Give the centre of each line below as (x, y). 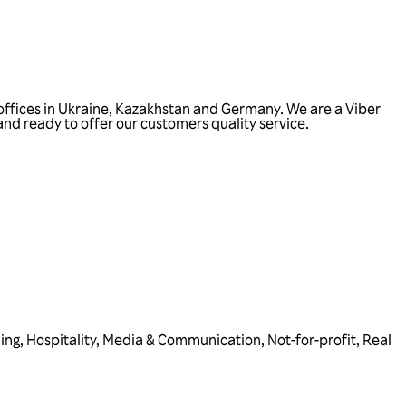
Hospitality (61, 340)
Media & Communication (182, 340)
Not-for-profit (312, 340)
